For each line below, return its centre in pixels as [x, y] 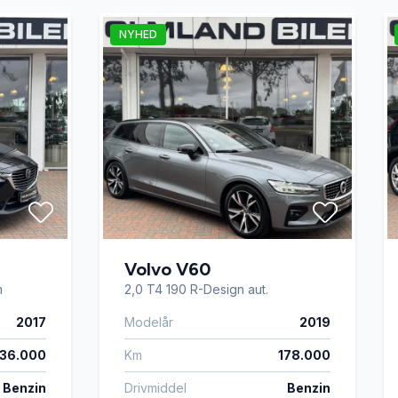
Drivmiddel [155, 388]
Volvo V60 [167, 269]
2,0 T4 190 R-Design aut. [196, 289]
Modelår [149, 322]
